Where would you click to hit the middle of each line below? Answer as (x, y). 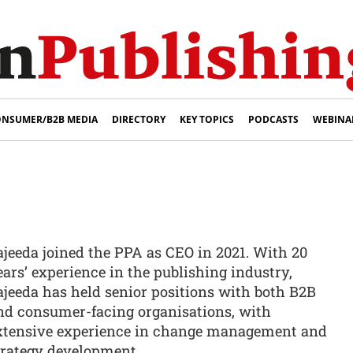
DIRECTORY (139, 119)
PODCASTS (273, 119)
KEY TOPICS (207, 119)
